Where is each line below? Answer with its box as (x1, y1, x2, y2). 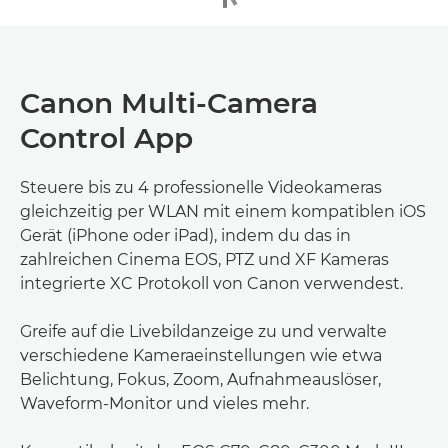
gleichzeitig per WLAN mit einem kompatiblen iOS (20, 201, 426, 221)
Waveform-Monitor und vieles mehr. (20, 393, 309, 413)
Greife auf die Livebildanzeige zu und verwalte (20, 321, 387, 341)
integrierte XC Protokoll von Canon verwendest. (20, 273, 403, 293)
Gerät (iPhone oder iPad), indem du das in (20, 225, 351, 245)
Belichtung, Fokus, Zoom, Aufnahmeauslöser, (20, 369, 381, 389)
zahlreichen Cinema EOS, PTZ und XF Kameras (20, 249, 389, 269)
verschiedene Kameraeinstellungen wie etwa (20, 345, 382, 365)
